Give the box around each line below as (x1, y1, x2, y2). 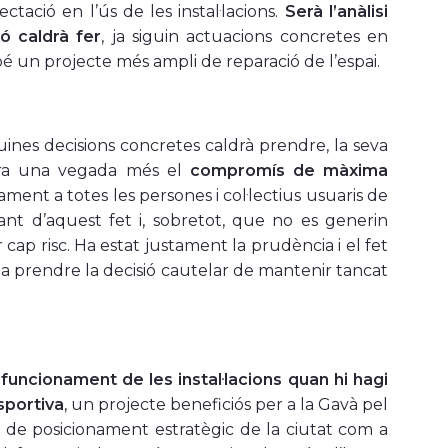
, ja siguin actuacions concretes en (101, 27, 389, 47)
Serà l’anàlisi (284, 2, 389, 22)
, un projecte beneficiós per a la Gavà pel (64, 395, 388, 415)
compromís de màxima (189, 161, 389, 181)
